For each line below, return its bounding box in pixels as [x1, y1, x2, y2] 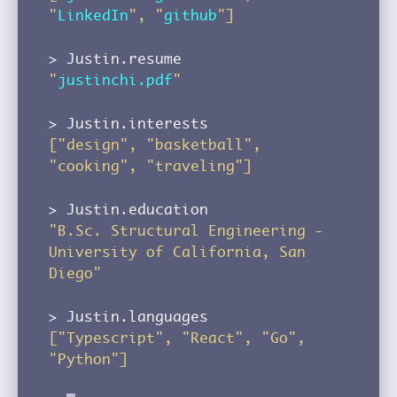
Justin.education [66, 199, 208, 218]
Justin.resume [66, 49, 182, 67]
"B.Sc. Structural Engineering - [49, 221, 323, 239]
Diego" [49, 263, 102, 282]
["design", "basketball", [49, 135, 261, 153]
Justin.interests [66, 113, 208, 132]
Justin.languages [66, 307, 208, 325]
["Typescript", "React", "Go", [49, 328, 306, 346]
